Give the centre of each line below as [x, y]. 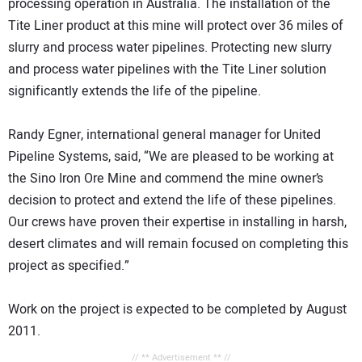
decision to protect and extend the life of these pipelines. [172, 201]
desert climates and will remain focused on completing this [178, 244]
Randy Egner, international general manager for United [164, 135]
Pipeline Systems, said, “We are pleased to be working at [171, 157]
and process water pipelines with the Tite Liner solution [167, 70]
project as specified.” [69, 266]
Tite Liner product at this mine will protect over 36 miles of [176, 26]
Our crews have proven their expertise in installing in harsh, [177, 223]
